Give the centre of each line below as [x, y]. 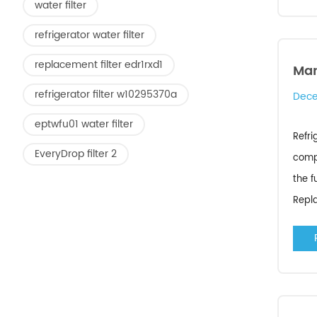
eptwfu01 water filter [84, 124]
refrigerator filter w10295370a [106, 94]
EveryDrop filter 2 [76, 154]
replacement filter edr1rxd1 [99, 65]
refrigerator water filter [90, 35]
